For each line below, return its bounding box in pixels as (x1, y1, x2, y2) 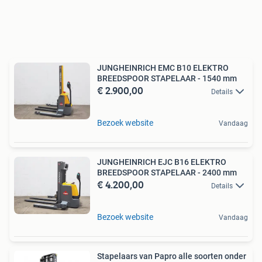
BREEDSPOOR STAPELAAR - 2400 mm (97, 168, 237, 178)
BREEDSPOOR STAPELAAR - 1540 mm (97, 73, 237, 83)
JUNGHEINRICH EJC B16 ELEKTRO (97, 157, 226, 167)
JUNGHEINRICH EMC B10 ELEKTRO (97, 63, 229, 73)
